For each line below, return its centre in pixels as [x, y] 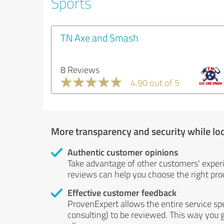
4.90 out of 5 [155, 82]
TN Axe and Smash [99, 37]
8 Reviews [80, 69]
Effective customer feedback [122, 192]
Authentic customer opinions [123, 152]
